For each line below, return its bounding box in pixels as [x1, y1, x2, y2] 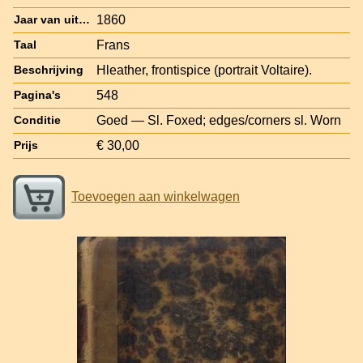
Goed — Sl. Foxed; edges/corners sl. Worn [96, 113, 341, 127]
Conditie [14, 113, 61, 126]
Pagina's [14, 88, 61, 101]
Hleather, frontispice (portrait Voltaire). [96, 62, 312, 77]
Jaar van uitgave [79, 13, 90, 26]
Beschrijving [14, 63, 83, 76]
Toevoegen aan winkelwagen [71, 189, 240, 203]
